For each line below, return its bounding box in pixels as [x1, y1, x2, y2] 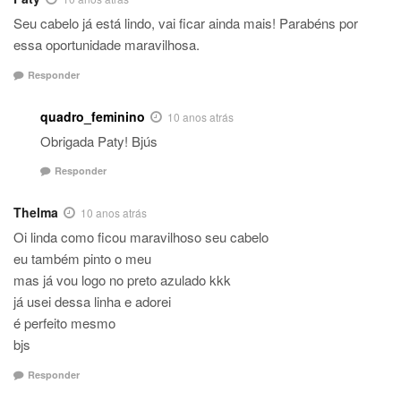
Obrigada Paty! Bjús [40, 131, 158, 150]
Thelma [13, 203, 58, 222]
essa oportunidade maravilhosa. [13, 35, 200, 55]
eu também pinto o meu [13, 249, 151, 269]
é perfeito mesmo [13, 313, 115, 333]
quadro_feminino [40, 107, 145, 125]
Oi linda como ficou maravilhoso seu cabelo [13, 227, 269, 247]
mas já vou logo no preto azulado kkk [13, 270, 231, 290]
